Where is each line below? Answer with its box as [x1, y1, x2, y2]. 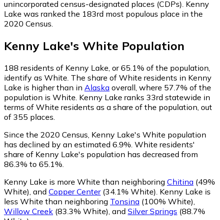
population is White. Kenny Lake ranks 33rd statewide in [4, 92, 210, 102]
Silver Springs [128, 206, 177, 216]
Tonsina [110, 196, 139, 206]
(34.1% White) [101, 186, 156, 196]
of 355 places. [4, 111, 55, 122]
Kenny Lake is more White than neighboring [4, 176, 167, 187]
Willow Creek [4, 206, 53, 216]
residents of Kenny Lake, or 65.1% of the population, [19, 62, 210, 73]
